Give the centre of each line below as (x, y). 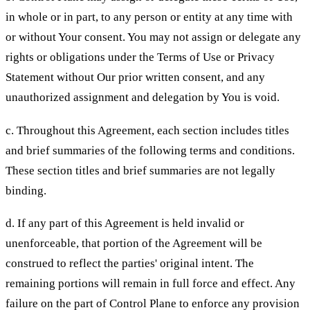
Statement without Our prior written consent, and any (135, 77)
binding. (26, 190)
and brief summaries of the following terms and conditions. (150, 150)
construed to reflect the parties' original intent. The (130, 264)
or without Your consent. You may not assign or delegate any (153, 37)
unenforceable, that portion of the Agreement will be (134, 244)
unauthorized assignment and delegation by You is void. (143, 98)
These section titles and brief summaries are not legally (140, 170)
